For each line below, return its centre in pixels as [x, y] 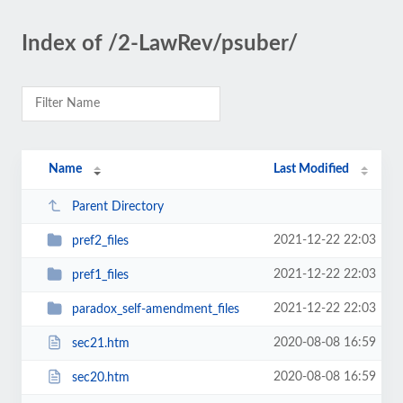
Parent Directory [117, 206]
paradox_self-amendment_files [155, 309]
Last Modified [312, 169]
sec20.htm [100, 377]
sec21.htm [100, 343]
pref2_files [100, 241]
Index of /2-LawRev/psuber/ [160, 44]
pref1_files [100, 275]
